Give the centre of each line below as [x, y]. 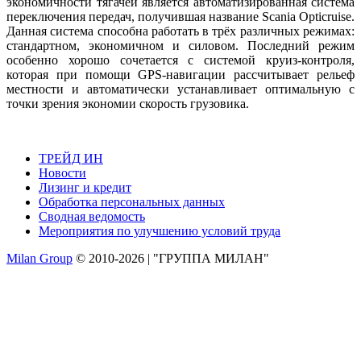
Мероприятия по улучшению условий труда [160, 230]
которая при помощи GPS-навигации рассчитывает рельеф [180, 74]
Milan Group [39, 258]
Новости [62, 172]
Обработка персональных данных [132, 201]
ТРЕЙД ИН [71, 158]
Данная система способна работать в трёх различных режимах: [180, 31]
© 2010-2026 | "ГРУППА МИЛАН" [171, 258]
